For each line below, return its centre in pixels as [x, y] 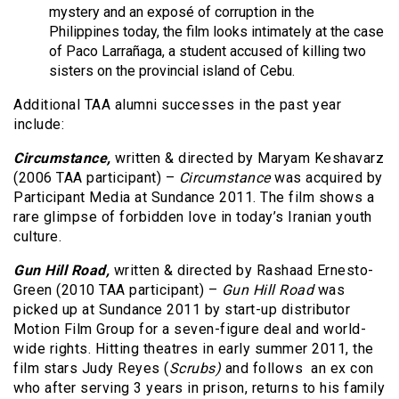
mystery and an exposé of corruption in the [182, 12]
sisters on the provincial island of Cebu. [172, 70]
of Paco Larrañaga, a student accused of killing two [208, 51]
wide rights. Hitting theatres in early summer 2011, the [194, 348]
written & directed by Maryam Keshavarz [247, 158]
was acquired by [326, 177]
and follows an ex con [297, 368]
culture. [37, 236]
